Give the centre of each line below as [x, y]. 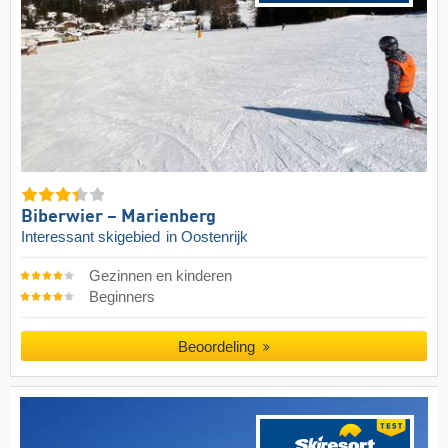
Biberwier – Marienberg [118, 216]
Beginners [121, 296]
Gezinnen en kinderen [160, 275]
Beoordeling [219, 346]
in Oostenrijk [207, 236]
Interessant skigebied [92, 236]
